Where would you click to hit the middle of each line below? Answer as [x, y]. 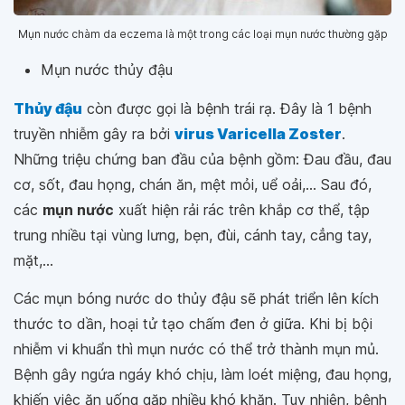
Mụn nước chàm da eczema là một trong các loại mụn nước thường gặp [202, 34]
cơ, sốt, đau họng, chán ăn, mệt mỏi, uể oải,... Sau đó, [193, 185]
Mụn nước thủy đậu [107, 70]
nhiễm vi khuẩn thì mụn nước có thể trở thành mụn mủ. [196, 349]
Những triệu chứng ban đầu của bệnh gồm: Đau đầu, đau [202, 160]
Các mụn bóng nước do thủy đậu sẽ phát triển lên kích [196, 299]
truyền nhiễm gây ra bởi [94, 134]
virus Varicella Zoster [258, 134]
